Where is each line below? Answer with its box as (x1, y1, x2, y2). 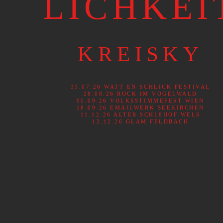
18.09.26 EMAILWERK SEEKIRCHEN (76, 105, 205, 111)
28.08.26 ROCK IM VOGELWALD (83, 91, 198, 97)
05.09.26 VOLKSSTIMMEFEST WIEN (76, 98, 205, 104)
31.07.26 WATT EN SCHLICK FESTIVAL (70, 84, 211, 90)
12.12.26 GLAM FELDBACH (92, 118, 189, 125)
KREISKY (78, 42, 204, 66)
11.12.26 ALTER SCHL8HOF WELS (80, 111, 201, 118)
